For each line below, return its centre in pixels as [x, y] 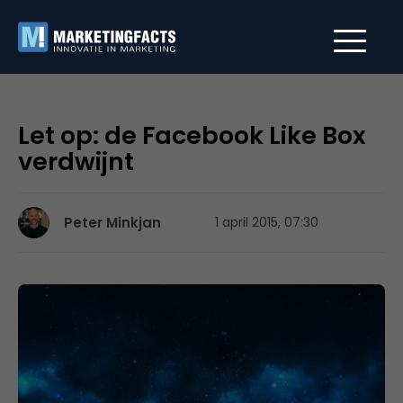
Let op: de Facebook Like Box [192, 135]
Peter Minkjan [112, 223]
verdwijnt [76, 161]
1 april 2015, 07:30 [267, 222]
